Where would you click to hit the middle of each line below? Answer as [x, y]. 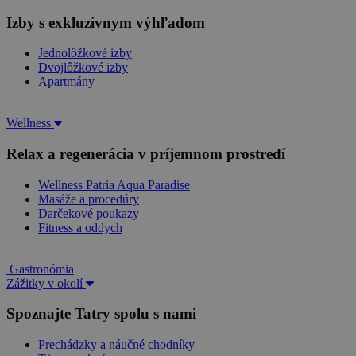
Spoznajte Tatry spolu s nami [101, 314]
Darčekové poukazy [89, 213]
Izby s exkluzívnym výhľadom [106, 22]
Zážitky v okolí [46, 283]
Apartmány [66, 82]
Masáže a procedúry [89, 199]
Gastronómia [40, 269]
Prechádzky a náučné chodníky [116, 345]
